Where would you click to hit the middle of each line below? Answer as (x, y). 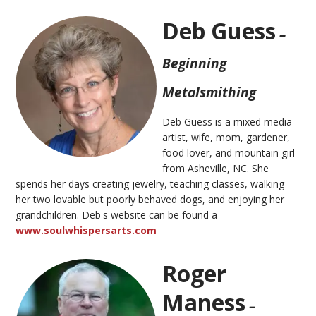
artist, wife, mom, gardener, (226, 137)
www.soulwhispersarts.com (86, 230)
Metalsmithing (209, 92)
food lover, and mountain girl (229, 152)
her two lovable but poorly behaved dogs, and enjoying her (150, 199)
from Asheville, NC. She (216, 168)
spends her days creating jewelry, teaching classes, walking (150, 183)
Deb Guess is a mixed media (227, 121)
